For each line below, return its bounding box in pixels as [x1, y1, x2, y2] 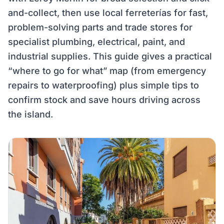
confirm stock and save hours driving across [8, 94, 200, 105]
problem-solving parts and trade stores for [8, 22, 192, 32]
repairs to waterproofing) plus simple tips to [8, 80, 199, 90]
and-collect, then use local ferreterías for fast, [8, 7, 208, 18]
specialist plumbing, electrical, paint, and [8, 36, 185, 47]
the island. [8, 109, 53, 119]
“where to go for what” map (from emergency [8, 65, 206, 76]
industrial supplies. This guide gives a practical [8, 51, 212, 61]
